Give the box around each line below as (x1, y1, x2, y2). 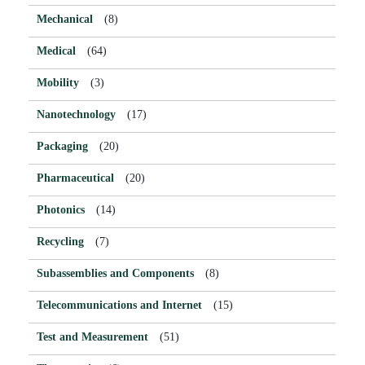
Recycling (37, 235, 84, 248)
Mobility (37, 76, 79, 89)
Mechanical (37, 12, 93, 25)
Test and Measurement (37, 330, 148, 343)
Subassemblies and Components (37, 266, 194, 279)
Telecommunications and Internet (37, 298, 202, 311)
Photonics (37, 203, 85, 216)
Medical (37, 44, 76, 57)
